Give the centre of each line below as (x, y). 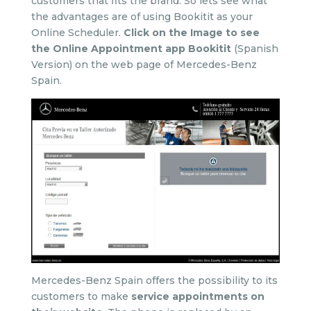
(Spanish (254, 49)
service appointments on (197, 296)
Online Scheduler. (77, 33)
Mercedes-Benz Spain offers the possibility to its (154, 280)
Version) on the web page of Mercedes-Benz (144, 65)
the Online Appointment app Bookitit (131, 49)
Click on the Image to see (191, 33)
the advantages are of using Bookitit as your (142, 17)
